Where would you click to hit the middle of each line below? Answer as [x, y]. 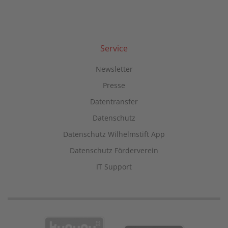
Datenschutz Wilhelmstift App [114, 134]
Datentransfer [114, 102]
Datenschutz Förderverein [114, 151]
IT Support [114, 167]
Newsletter [114, 69]
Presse [114, 85]
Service [114, 49]
